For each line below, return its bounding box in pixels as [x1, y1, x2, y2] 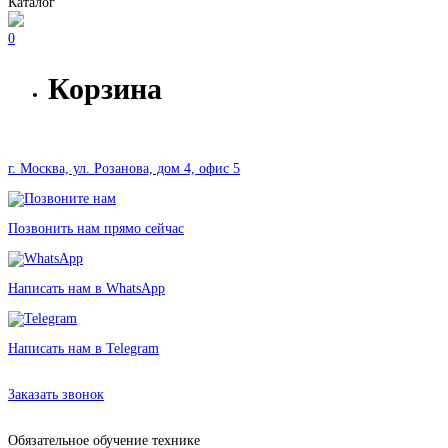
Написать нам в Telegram [8, 340, 159, 356]
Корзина [48, 71, 162, 105]
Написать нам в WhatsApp [8, 280, 165, 296]
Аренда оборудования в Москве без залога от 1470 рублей [8, 370, 359, 386]
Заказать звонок [8, 386, 104, 402]
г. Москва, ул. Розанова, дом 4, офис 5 [8, 160, 240, 176]
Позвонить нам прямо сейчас [8, 220, 184, 236]
